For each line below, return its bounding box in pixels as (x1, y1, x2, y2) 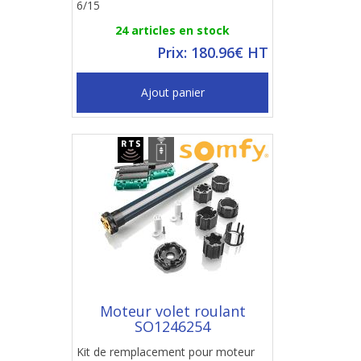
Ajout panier (140, 85, 205, 100)
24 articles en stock (115, 23, 230, 38)
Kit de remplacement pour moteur (77, 344, 255, 359)
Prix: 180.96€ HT (157, 43, 268, 62)
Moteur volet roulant (99, 301, 246, 321)
